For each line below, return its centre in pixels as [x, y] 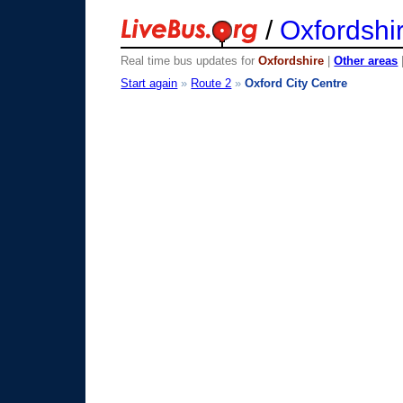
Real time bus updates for [190, 61]
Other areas [366, 61]
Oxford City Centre [296, 83]
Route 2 [211, 83]
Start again [149, 83]
